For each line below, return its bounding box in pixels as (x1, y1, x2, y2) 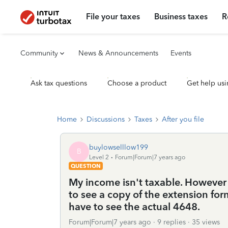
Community (20, 49, 58, 58)
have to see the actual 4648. (69, 201, 200, 213)
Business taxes (154, 12, 208, 21)
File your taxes (86, 12, 140, 21)
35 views (192, 218, 220, 226)
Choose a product (107, 79, 166, 88)
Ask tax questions (31, 79, 87, 88)
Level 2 (89, 153, 109, 161)
